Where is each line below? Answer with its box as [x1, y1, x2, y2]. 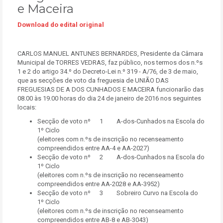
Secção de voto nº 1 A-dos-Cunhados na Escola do [37, 117, 205, 125]
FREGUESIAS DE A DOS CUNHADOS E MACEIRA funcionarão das [17, 86, 204, 93]
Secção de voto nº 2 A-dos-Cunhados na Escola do [37, 153, 205, 161]
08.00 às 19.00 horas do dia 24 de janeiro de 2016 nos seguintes [17, 95, 201, 102]
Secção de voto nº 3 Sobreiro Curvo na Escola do [37, 189, 198, 197]
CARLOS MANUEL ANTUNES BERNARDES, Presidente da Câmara [17, 50, 203, 57]
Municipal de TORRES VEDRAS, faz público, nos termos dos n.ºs [17, 59, 203, 66]
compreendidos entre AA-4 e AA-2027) [37, 144, 149, 152]
